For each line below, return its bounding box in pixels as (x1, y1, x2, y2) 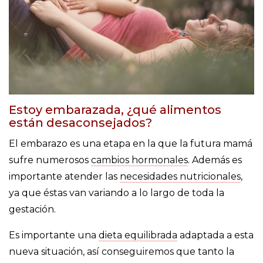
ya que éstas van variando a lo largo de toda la (9, 187, 224, 199)
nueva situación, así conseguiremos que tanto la (9, 246, 234, 258)
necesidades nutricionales (120, 171, 241, 183)
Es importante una (9, 230, 99, 241)
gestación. (9, 204, 56, 215)
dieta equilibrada (99, 230, 177, 241)
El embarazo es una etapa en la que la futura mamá (9, 138, 252, 150)
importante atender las (9, 171, 120, 183)
